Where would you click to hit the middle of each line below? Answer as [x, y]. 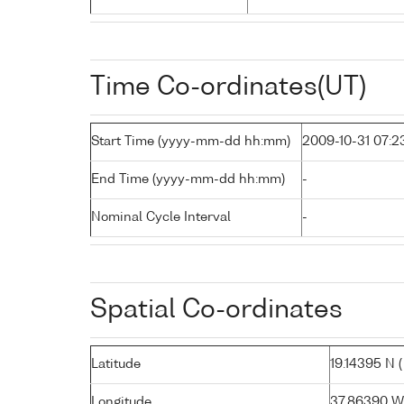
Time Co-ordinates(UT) [228, 87]
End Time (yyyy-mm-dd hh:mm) [188, 179]
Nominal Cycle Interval [161, 217]
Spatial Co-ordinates [216, 310]
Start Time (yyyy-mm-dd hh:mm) [191, 141]
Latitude [116, 364]
